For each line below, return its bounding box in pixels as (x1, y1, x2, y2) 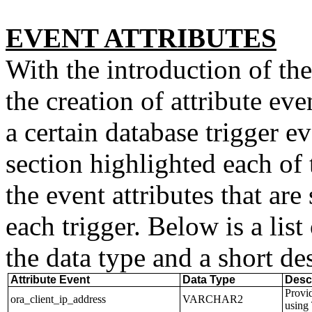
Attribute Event (10, 274, 90, 286)
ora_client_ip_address (10, 293, 106, 305)
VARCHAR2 (182, 293, 243, 305)
